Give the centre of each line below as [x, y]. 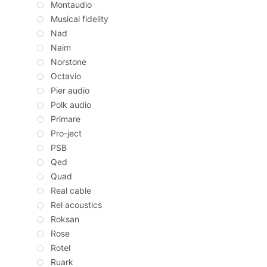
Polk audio [71, 105]
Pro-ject [66, 133]
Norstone [69, 62]
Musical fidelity [80, 19]
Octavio [66, 76]
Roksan [65, 219]
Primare [66, 119]
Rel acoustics [76, 205]
